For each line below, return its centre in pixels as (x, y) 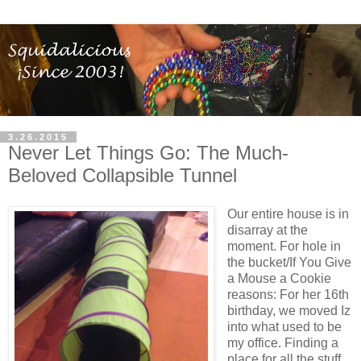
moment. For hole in (284, 247)
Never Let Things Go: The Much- (148, 153)
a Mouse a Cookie (279, 279)
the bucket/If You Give (289, 263)
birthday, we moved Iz (288, 311)
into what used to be (284, 327)
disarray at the (267, 230)
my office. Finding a (282, 343)
